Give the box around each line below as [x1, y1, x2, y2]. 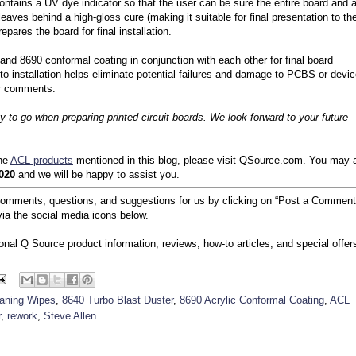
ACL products [10, 153, 73, 166]
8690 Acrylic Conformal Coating [180, 293, 324, 306]
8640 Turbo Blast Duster [62, 293, 173, 306]
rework [7, 309, 37, 322]
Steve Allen [44, 309, 96, 322]
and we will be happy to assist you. [15, 168, 180, 180]
